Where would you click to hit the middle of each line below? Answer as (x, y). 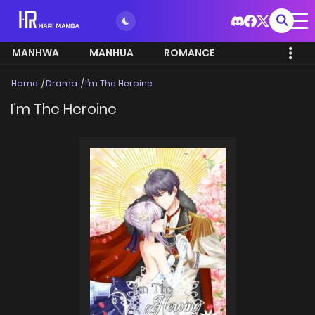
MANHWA (36, 53)
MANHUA (111, 53)
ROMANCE (189, 53)
